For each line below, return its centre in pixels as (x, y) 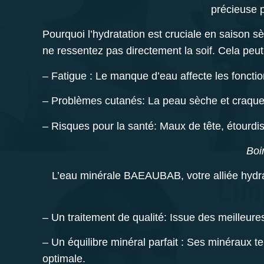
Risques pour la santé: (104, 126)
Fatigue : (72, 76)
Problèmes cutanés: (98, 101)
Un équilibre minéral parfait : (119, 242)
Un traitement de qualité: (110, 217)
